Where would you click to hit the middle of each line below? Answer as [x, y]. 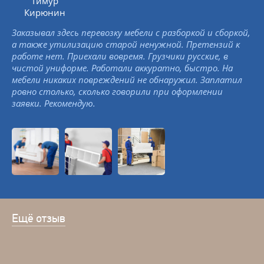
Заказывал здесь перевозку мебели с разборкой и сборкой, [131, 32]
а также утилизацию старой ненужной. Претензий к [126, 44]
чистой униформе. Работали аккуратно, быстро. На [122, 68]
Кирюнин [45, 12]
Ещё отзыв [39, 218]
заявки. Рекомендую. [54, 103]
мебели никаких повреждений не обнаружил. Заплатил [127, 80]
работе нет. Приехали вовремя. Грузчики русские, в [120, 56]
